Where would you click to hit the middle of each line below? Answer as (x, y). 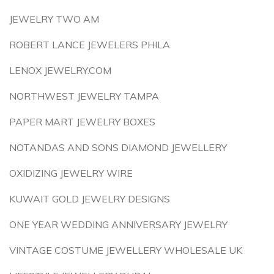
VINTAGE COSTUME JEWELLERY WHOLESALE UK (126, 250)
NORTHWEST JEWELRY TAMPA (84, 96)
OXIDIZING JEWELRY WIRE (71, 173)
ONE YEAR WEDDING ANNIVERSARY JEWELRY (118, 224)
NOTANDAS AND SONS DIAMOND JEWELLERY (118, 147)
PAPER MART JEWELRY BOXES (82, 122)
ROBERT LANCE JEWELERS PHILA (90, 45)
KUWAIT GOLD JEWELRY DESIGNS (90, 199)
